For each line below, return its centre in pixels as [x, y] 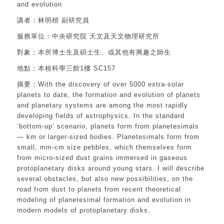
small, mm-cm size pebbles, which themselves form [104, 147]
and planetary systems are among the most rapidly [102, 105]
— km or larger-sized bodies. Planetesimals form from [108, 137]
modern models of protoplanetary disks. [83, 210]
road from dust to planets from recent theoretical [99, 189]
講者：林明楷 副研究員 [53, 20]
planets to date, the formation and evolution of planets [108, 95]
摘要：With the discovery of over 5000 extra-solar [100, 84]
